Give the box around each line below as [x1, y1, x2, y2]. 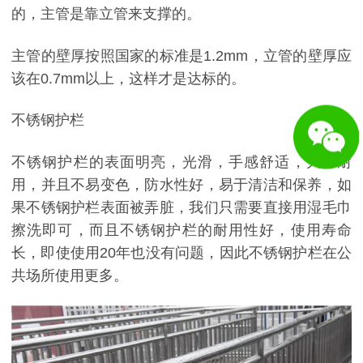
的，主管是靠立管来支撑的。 [11, 6, 201, 23]
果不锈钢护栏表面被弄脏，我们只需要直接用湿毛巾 [11, 199, 352, 216]
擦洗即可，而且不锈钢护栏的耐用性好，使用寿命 [11, 221, 352, 238]
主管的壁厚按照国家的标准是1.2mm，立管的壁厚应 [11, 47, 352, 64]
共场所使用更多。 [11, 267, 128, 284]
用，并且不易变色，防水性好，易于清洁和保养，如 [11, 176, 352, 193]
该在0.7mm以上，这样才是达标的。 [11, 70, 246, 87]
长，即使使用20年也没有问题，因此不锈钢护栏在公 [11, 244, 352, 261]
